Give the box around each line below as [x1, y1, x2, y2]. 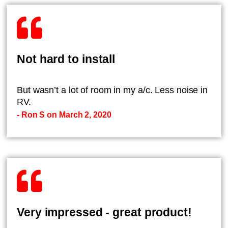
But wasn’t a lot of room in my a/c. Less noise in [17, 85, 208, 95]
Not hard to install [17, 52, 116, 66]
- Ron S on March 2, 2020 [17, 110, 111, 119]
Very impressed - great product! [17, 206, 192, 219]
